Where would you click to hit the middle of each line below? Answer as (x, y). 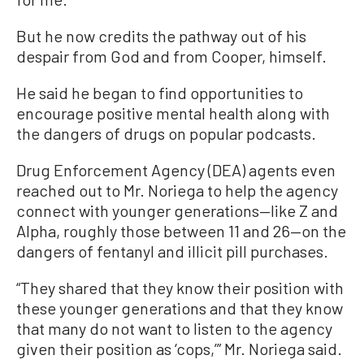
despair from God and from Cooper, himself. (171, 56)
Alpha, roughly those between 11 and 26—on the (181, 231)
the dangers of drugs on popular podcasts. (166, 134)
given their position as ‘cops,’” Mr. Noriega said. (179, 349)
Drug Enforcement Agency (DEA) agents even (176, 170)
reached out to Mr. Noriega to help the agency (177, 191)
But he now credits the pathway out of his (161, 36)
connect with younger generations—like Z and (177, 211)
